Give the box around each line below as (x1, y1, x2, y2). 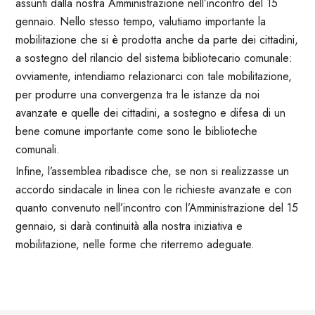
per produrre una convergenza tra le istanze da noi (15, 86, 259, 103)
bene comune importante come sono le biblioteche (15, 122, 257, 139)
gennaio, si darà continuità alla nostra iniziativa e (15, 217, 243, 234)
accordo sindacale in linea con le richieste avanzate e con (15, 181, 292, 198)
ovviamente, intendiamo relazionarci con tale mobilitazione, (15, 67, 292, 84)
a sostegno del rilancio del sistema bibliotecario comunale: (15, 49, 292, 66)
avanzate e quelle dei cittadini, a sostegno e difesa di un (15, 104, 285, 121)
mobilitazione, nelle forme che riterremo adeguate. (15, 236, 255, 252)
